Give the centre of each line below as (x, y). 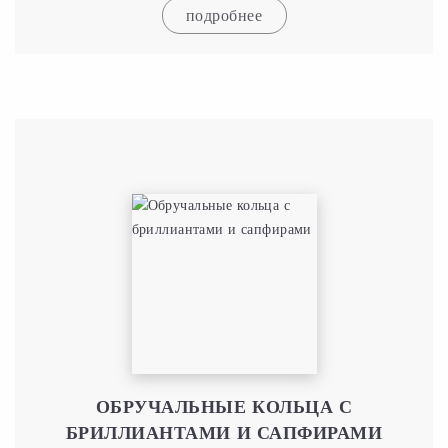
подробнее (224, 15)
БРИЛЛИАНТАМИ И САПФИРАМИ (224, 432)
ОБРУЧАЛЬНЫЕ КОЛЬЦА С (224, 406)
